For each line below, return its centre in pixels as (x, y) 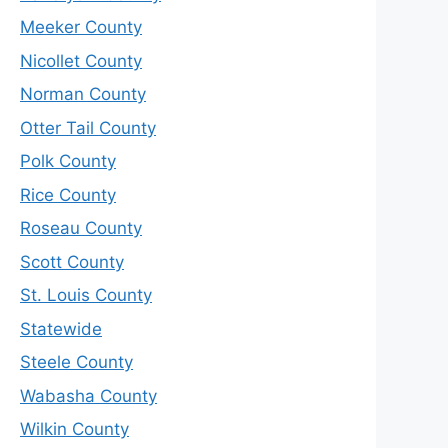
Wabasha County (88, 395)
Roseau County (81, 228)
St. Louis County (86, 295)
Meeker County (81, 27)
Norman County (83, 94)
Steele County (76, 362)
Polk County (68, 161)
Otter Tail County (88, 127)
